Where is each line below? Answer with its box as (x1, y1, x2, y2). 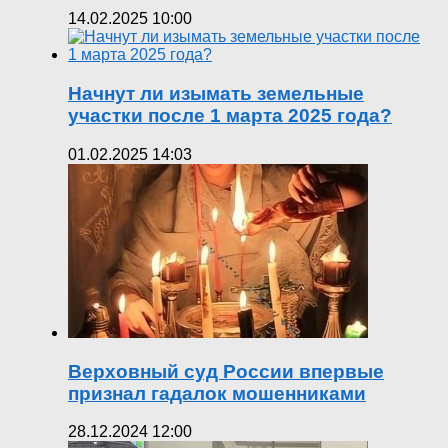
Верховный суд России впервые (68, 360, 384, 382)
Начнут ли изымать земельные (68, 83, 364, 105)
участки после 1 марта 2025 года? (68, 105, 392, 127)
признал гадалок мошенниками (68, 382, 366, 404)
